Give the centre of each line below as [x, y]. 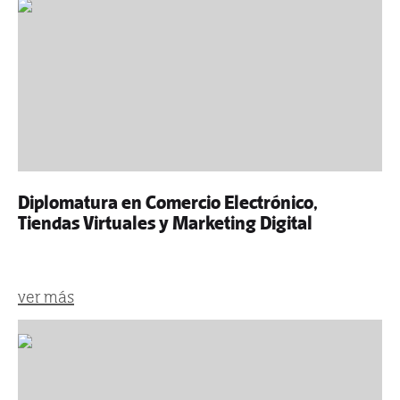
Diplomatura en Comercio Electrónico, [168, 203]
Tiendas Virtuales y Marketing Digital [165, 223]
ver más [46, 297]
